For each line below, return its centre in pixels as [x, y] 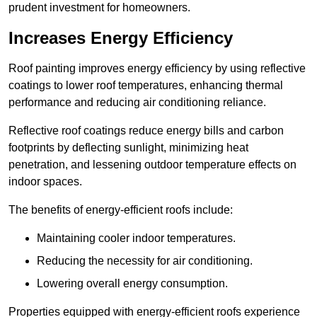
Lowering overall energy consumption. [132, 284]
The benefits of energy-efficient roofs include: [121, 210]
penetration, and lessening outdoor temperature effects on [152, 165]
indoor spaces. [45, 182]
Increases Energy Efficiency [121, 38]
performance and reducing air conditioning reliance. [137, 103]
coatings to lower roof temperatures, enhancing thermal [146, 86]
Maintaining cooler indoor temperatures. [136, 238]
